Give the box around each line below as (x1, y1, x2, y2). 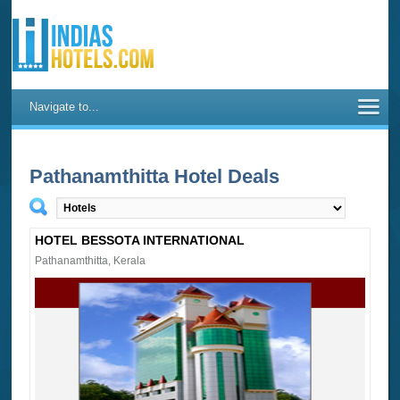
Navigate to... (29, 100, 100, 113)
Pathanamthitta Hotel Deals (29, 165, 280, 187)
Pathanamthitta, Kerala (35, 254, 146, 267)
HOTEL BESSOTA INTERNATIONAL (35, 233, 246, 247)
